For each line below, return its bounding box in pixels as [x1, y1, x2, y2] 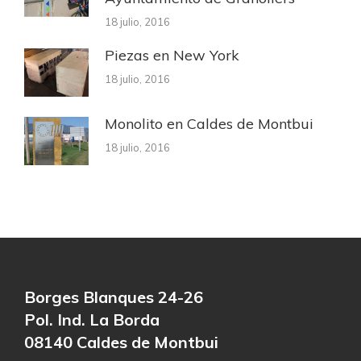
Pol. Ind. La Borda [24, 309, 160, 330]
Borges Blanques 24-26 [24, 287, 203, 308]
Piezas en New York [105, 46, 239, 65]
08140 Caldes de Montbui [24, 332, 218, 353]
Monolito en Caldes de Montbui [105, 114, 313, 134]
